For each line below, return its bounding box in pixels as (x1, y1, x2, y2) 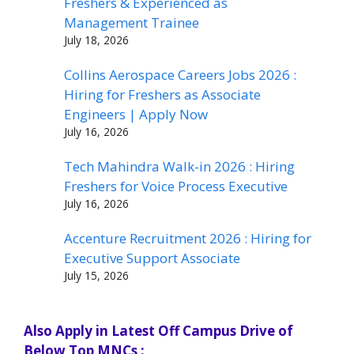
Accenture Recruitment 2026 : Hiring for (64, 229, 311, 248)
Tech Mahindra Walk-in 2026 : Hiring (64, 157, 295, 175)
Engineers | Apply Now (64, 104, 208, 123)
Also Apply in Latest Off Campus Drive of (24, 322, 293, 340)
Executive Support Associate (64, 249, 240, 268)
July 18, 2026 (64, 32, 129, 47)
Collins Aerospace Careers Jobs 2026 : (64, 65, 296, 84)
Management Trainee (64, 13, 199, 32)
